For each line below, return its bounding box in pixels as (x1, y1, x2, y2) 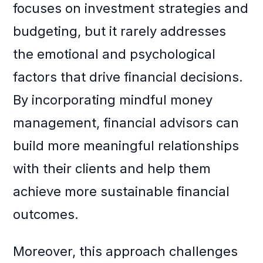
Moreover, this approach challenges (13, 244, 238, 259)
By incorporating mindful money (13, 92, 213, 108)
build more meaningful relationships (13, 138, 240, 154)
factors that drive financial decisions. (13, 69, 244, 85)
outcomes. (13, 207, 79, 222)
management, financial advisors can (13, 115, 240, 131)
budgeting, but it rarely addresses (13, 23, 227, 39)
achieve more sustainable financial (13, 184, 230, 200)
